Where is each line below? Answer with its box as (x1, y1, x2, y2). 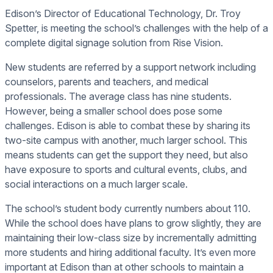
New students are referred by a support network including (5, 60, 256, 73)
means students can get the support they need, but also (5, 148, 248, 161)
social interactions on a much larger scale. (5, 177, 188, 190)
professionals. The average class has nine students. (5, 90, 232, 102)
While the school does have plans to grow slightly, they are (5, 216, 261, 229)
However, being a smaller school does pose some (5, 104, 222, 117)
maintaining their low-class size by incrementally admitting (5, 231, 257, 244)
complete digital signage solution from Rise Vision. (5, 36, 223, 49)
